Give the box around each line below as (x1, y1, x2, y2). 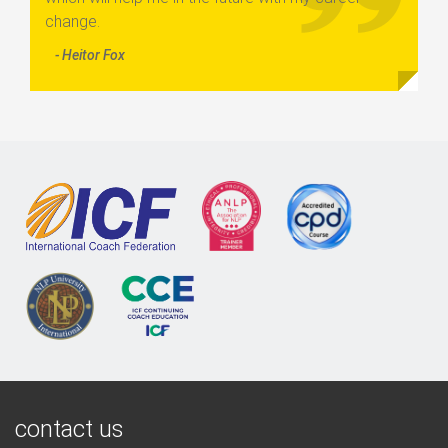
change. (45, 12, 100, 31)
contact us (15, 415, 124, 443)
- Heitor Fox (55, 47, 125, 63)
